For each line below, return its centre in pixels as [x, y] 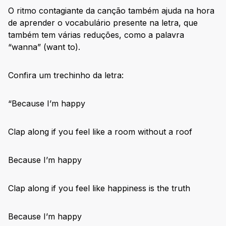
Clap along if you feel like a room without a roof [100, 132]
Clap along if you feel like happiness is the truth [99, 188]
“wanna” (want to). [44, 47]
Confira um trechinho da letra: [66, 75]
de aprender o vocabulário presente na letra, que [103, 23]
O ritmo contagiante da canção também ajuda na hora [111, 11]
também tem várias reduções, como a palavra [96, 35]
